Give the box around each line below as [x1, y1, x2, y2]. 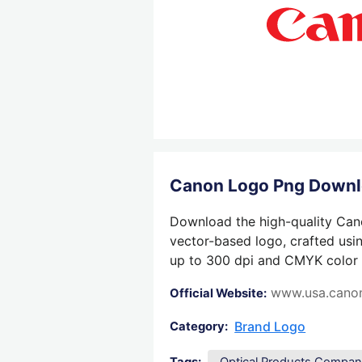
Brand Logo [234, 318, 306, 335]
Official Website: [170, 286, 267, 301]
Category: [170, 319, 229, 335]
